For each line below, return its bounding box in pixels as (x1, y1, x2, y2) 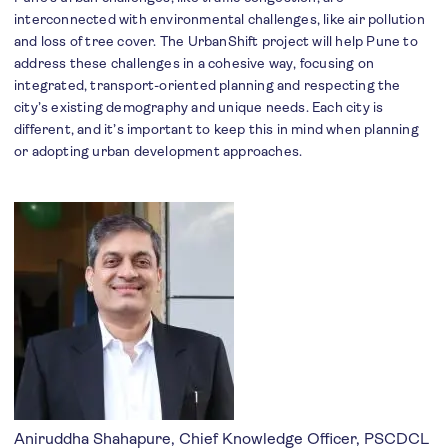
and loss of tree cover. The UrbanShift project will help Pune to (14, 33, 418, 49)
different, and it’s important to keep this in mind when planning (14, 121, 419, 137)
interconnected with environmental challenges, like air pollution (14, 11, 425, 27)
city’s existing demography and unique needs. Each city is (14, 99, 384, 115)
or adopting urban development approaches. (14, 143, 306, 159)
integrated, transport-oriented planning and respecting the (14, 77, 401, 93)
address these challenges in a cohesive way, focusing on (14, 55, 375, 71)
